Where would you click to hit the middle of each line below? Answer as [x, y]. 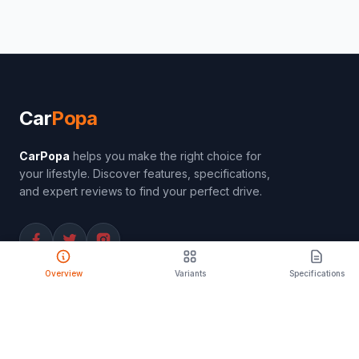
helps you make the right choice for [165, 156]
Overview [63, 273]
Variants [190, 273]
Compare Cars [57, 341]
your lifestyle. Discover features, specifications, [145, 173]
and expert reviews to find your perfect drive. [141, 191]
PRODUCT [69, 306]
